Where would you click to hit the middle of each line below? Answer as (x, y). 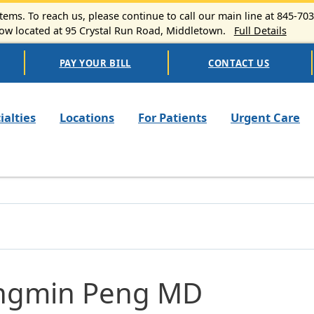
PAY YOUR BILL (95, 63)
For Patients (172, 117)
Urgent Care (265, 117)
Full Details (260, 30)
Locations (87, 117)
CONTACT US (239, 63)
